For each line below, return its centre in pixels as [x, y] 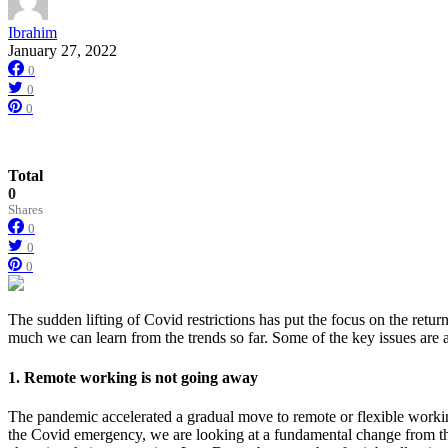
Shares [25, 210]
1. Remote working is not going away [133, 377]
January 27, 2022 [62, 51]
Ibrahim [32, 33]
